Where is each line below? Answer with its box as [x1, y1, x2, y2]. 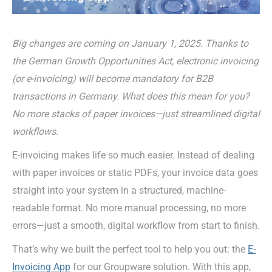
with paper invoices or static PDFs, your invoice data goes [12, 166, 258, 178]
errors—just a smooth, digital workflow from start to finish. [12, 219, 260, 231]
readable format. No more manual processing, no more [12, 202, 246, 214]
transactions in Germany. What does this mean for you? [12, 90, 250, 102]
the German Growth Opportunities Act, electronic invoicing [12, 55, 259, 67]
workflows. [12, 125, 58, 137]
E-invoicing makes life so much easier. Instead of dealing [12, 149, 254, 161]
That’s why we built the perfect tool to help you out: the [12, 243, 248, 255]
